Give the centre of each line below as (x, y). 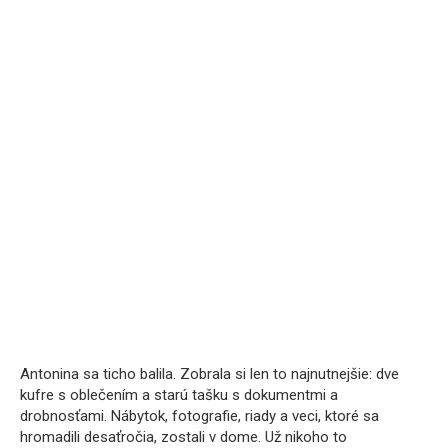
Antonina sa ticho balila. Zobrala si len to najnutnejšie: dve (209, 374)
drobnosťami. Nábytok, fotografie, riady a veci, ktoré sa (199, 416)
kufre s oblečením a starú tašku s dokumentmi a (179, 395)
